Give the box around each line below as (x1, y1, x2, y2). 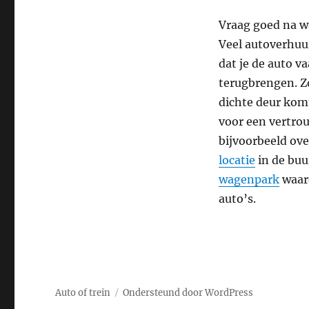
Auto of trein (55, 287, 111, 299)
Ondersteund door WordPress (123, 287, 254, 299)
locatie (218, 153, 255, 168)
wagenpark (218, 172, 279, 187)
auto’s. (218, 192, 256, 206)
